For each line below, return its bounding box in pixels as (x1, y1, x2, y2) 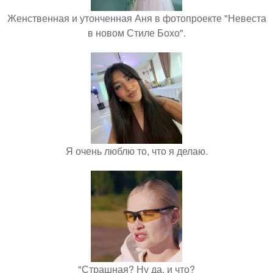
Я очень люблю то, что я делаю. (65, 144, 208, 158)
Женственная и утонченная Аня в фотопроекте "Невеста (7, 11, 266, 25)
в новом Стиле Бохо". (87, 26, 186, 40)
